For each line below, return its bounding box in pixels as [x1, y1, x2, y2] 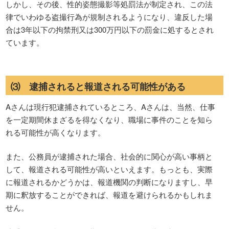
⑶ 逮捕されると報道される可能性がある [11, 79, 186, 93]
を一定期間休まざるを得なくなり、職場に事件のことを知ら [6, 113, 213, 125]
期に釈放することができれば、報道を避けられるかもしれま [6, 189, 213, 200]
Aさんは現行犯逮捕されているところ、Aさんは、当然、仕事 [6, 101, 216, 112]
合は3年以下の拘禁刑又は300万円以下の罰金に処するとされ [6, 24, 214, 35]
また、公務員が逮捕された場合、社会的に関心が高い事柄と [6, 151, 213, 162]
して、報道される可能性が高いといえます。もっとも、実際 [6, 164, 213, 174]
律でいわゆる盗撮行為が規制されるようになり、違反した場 [6, 11, 213, 22]
